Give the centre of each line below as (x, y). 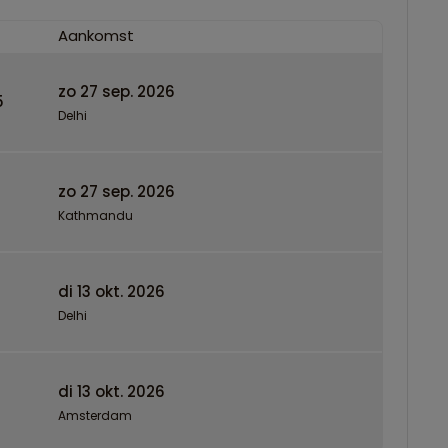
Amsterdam (95, 415)
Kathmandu (95, 215)
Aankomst (96, 35)
